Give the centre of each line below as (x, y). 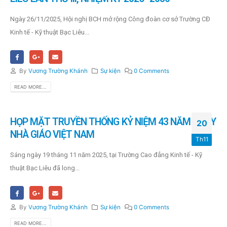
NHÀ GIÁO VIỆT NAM (52, 135)
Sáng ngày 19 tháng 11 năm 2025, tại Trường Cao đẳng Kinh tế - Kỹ (106, 155)
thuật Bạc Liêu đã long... (45, 168)
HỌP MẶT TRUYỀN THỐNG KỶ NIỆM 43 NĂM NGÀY (113, 122)
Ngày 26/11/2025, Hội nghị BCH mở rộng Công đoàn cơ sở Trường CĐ (110, 19)
